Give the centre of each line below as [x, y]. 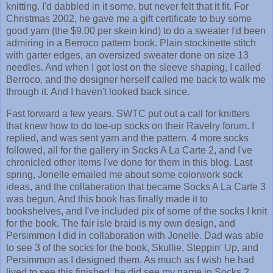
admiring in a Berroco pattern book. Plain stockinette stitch [131, 43]
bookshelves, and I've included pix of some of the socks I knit [136, 211]
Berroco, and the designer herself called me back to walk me [136, 79]
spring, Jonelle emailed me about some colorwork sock [124, 174]
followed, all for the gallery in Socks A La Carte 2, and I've [129, 150]
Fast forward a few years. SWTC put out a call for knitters [128, 113]
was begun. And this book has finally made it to [107, 199]
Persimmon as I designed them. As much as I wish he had [130, 260]
